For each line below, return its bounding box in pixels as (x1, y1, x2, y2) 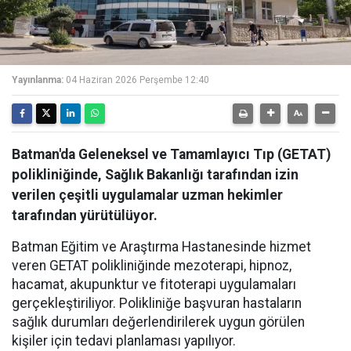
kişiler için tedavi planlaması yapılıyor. (12, 333, 236, 349)
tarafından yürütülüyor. (12, 208, 157, 223)
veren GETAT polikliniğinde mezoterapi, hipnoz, (12, 258, 291, 273)
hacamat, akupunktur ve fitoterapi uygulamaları (12, 277, 296, 292)
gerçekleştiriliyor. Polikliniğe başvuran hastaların (12, 295, 302, 311)
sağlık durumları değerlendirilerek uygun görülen (12, 314, 305, 330)
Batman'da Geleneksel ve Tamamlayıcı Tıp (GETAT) (12, 147, 331, 162)
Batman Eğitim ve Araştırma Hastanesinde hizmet (12, 239, 311, 255)
